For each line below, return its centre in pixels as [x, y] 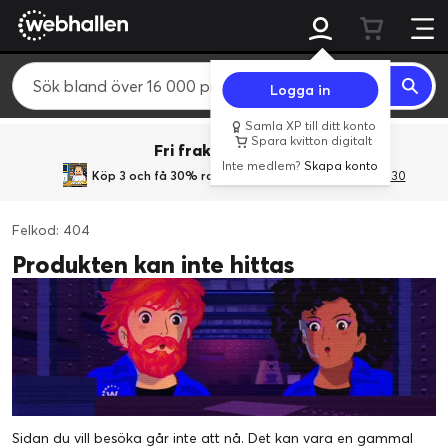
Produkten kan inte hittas [153, 264]
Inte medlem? [263, 165]
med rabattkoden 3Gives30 [325, 175]
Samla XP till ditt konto [308, 125]
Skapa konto [341, 165]
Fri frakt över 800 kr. [234, 150]
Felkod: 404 [51, 230]
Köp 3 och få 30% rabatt [168, 175]
